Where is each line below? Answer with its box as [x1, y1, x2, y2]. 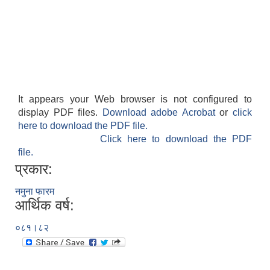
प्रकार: [15, 161, 52, 178]
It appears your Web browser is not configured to [18, 94, 252, 105]
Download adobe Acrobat [102, 107, 220, 118]
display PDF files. [18, 107, 102, 118]
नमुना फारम [15, 186, 54, 197]
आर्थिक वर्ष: [15, 197, 74, 214]
